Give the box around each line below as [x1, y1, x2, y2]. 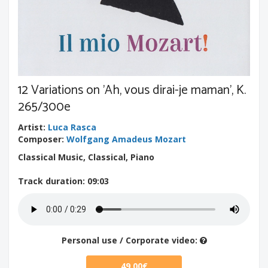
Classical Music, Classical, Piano [18, 151, 154, 163]
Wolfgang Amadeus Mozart [66, 133, 186, 145]
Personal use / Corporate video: [61, 234, 200, 246]
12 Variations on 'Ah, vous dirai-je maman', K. [18, 80, 246, 100]
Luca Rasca [48, 121, 96, 133]
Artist [18, 121, 43, 133]
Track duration [18, 175, 83, 187]
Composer [18, 133, 62, 145]
